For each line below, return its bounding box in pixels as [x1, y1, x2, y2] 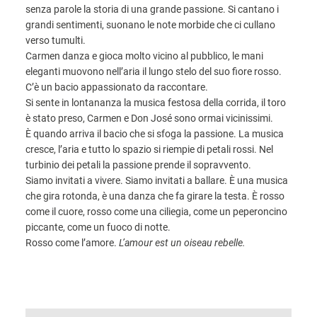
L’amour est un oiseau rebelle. [119, 237, 246, 248]
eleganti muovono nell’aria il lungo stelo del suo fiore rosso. [25, 66, 282, 77]
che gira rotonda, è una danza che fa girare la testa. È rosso [25, 190, 284, 202]
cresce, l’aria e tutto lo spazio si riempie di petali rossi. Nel [25, 144, 273, 155]
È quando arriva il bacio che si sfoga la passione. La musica [25, 128, 284, 139]
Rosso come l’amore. [25, 237, 119, 248]
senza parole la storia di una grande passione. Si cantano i [25, 4, 279, 15]
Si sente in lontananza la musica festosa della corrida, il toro [25, 97, 286, 108]
